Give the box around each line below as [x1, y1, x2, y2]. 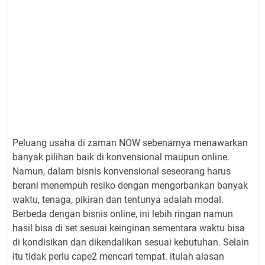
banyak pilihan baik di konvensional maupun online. [12, 151, 230, 163]
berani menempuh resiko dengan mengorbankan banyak [12, 180, 248, 191]
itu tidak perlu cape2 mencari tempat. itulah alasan [12, 251, 224, 262]
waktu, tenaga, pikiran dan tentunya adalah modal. [12, 194, 224, 205]
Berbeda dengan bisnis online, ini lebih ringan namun [12, 208, 233, 219]
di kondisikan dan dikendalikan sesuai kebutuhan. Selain [12, 237, 249, 248]
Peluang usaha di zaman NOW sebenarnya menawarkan [12, 137, 248, 148]
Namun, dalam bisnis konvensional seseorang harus [12, 166, 231, 177]
